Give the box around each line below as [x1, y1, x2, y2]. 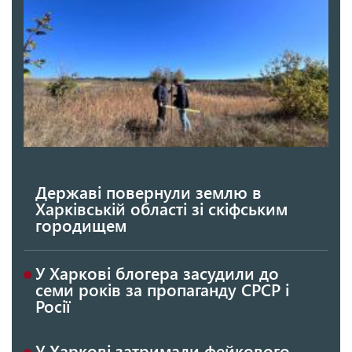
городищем [35, 213, 126, 236]
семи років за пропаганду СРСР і [35, 277, 289, 300]
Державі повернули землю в [35, 180, 262, 203]
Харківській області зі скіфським [35, 196, 288, 219]
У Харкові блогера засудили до [35, 261, 279, 284]
